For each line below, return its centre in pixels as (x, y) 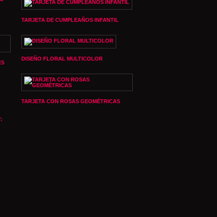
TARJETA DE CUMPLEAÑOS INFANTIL (70, 20)
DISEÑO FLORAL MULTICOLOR (62, 59)
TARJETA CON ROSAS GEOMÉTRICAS (71, 101)
